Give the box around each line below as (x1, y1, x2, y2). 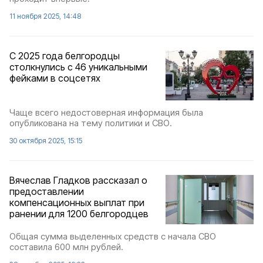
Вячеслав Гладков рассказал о (9, 174, 147, 186)
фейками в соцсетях (9, 72, 100, 85)
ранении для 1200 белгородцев (9, 207, 149, 220)
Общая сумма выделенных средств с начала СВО (9, 231, 216, 242)
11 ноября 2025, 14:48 (9, 12, 81, 21)
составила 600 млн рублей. (9, 241, 123, 252)
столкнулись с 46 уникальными (9, 61, 147, 73)
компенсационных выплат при (9, 196, 144, 208)
